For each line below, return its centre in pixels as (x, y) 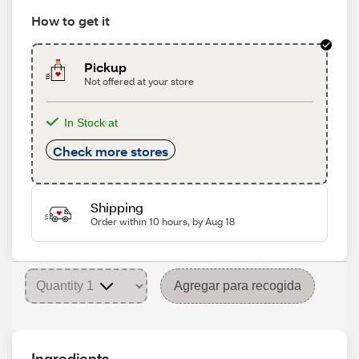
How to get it (71, 20)
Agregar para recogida (238, 286)
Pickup (106, 67)
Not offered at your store (139, 81)
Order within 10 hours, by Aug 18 (162, 222)
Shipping (117, 207)
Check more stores (111, 151)
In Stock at (91, 123)
